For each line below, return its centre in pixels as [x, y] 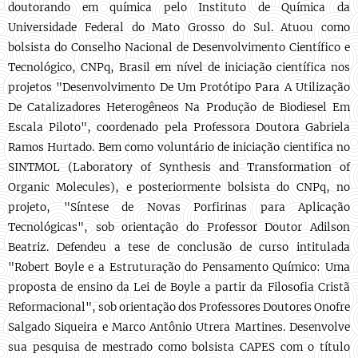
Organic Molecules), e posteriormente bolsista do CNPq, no [179, 187]
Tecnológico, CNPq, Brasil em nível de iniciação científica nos [179, 68]
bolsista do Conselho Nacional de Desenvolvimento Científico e [179, 48]
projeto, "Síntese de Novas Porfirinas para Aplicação [179, 207]
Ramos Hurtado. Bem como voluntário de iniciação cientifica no [179, 147]
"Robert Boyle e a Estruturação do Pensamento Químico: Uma [179, 267]
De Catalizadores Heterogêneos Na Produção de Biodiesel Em [179, 107]
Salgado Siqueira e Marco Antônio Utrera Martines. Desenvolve [179, 327]
